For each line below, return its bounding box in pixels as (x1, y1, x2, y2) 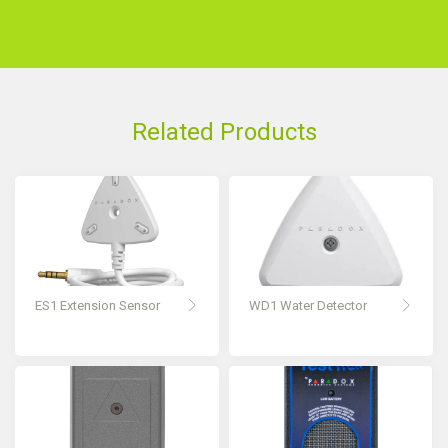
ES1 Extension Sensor (35, 298, 160, 313)
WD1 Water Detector (249, 298, 367, 313)
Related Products (131, 118, 317, 146)
